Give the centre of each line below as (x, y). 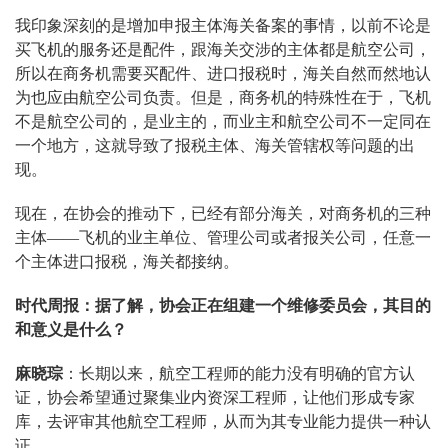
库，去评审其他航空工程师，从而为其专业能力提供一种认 (223, 422)
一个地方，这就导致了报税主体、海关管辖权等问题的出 (215, 146)
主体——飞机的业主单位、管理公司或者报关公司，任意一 (223, 238)
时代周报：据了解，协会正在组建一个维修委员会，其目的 (223, 306)
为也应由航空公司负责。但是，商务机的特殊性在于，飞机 (223, 98)
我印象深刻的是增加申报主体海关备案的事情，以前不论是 (223, 26)
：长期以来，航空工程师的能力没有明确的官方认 (239, 374)
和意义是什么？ (71, 330)
